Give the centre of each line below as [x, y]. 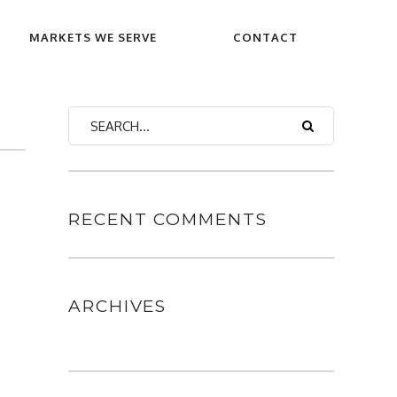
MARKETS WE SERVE [93, 37]
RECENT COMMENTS [168, 219]
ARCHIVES [118, 306]
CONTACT [265, 37]
